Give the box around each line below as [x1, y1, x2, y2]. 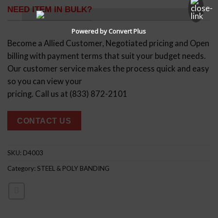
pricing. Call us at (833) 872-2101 [7, 89, 127, 99]
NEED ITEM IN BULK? [7, 5, 92, 15]
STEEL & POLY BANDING [37, 164, 109, 172]
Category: [7, 164, 37, 172]
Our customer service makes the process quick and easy [7, 63, 209, 73]
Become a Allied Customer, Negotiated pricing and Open [7, 38, 209, 48]
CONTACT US [17, 116, 72, 125]
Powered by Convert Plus [72, 26, 146, 36]
